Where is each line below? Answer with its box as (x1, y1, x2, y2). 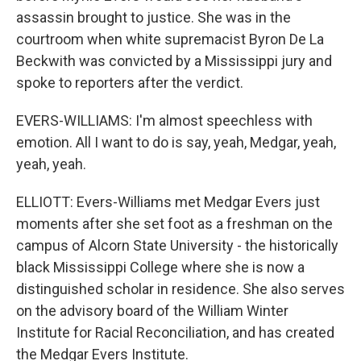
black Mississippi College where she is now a (16, 259, 305, 276)
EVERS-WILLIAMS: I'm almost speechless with (16, 112, 313, 129)
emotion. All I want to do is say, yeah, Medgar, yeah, (16, 134, 336, 151)
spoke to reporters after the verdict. (16, 74, 243, 91)
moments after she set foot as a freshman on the (16, 215, 333, 232)
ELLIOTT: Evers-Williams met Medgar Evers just (16, 193, 320, 210)
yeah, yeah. (16, 156, 86, 172)
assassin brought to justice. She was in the (16, 9, 291, 26)
